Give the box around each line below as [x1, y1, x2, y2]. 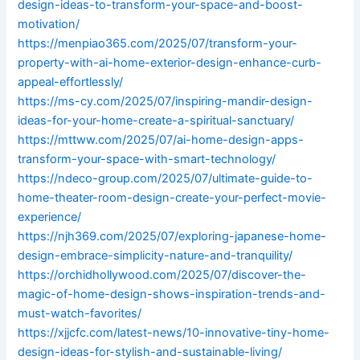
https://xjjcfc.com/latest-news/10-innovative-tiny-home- [18, 325, 330, 341]
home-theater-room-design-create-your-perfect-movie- [18, 190, 327, 206]
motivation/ [18, 17, 80, 32]
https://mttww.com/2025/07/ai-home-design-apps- [18, 133, 305, 148]
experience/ [18, 210, 82, 225]
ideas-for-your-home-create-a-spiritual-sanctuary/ [18, 113, 295, 129]
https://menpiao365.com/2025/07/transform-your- [18, 36, 298, 51]
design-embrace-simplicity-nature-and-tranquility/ [18, 248, 293, 264]
